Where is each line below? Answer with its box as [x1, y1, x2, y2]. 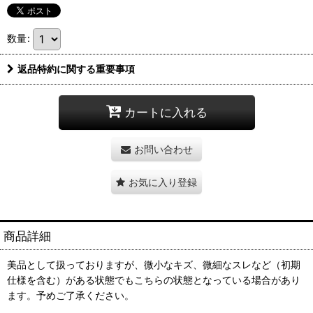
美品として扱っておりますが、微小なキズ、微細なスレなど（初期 [7, 258, 300, 270]
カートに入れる [124, 105, 208, 120]
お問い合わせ [133, 143, 193, 155]
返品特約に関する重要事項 [17, 62, 135, 75]
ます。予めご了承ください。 [7, 289, 134, 301]
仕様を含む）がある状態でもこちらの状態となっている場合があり [7, 273, 300, 286]
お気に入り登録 [129, 175, 197, 188]
